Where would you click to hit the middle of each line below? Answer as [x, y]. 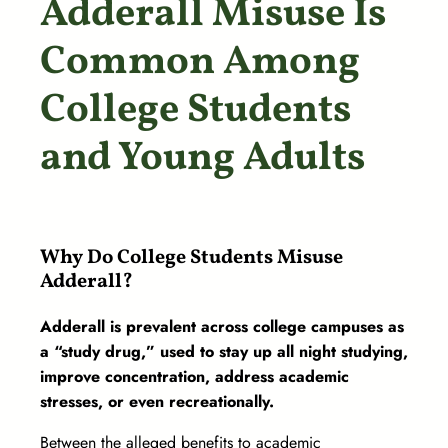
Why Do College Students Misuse [191, 258]
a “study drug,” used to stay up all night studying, [224, 352]
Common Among [200, 63]
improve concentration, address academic [194, 377]
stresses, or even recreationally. [159, 402]
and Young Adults [202, 159]
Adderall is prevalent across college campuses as [222, 327]
